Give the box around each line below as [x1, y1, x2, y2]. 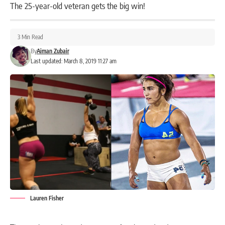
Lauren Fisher [30, 194, 64, 202]
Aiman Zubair [36, 47, 69, 55]
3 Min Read [18, 33, 43, 41]
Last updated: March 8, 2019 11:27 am [30, 57, 117, 65]
